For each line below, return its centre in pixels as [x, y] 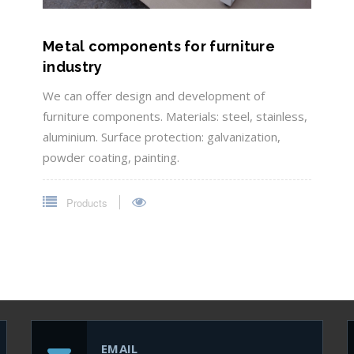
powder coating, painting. [111, 157]
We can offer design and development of [154, 95]
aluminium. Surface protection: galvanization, [162, 136]
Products [85, 202]
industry [73, 66]
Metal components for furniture [159, 46]
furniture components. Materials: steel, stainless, [175, 116]
